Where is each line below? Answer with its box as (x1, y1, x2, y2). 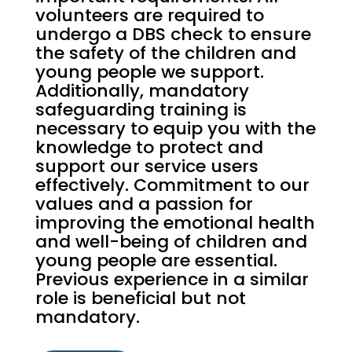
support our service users (35, 154, 258, 179)
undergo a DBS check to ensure (35, 22, 311, 47)
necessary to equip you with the (35, 116, 316, 141)
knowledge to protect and (35, 135, 263, 160)
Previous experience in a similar (35, 267, 309, 292)
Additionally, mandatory (35, 79, 249, 104)
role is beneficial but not (35, 286, 246, 311)
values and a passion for (35, 192, 253, 217)
